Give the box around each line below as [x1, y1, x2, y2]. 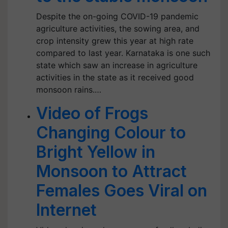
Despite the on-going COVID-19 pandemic [36, 11, 198, 21]
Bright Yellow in [36, 142, 155, 162]
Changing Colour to [36, 123, 186, 142]
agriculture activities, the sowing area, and [36, 23, 199, 34]
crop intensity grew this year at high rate [36, 36, 193, 46]
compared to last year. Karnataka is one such [36, 48, 210, 58]
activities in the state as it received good [36, 72, 194, 82]
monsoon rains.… [36, 84, 101, 95]
